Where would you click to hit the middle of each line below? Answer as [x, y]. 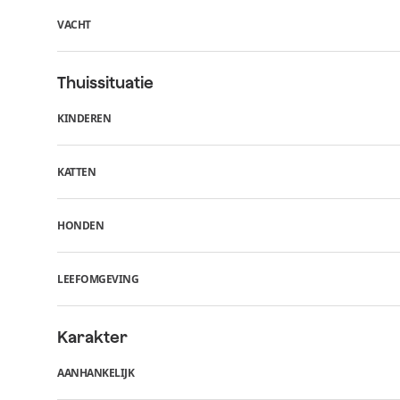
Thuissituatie [105, 83]
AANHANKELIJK [96, 372]
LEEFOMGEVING [98, 279]
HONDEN [80, 225]
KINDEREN [84, 118]
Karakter [92, 337]
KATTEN [76, 171]
